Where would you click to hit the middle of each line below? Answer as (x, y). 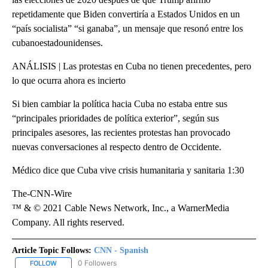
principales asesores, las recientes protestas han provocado (121, 133)
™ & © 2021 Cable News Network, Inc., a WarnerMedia (121, 208)
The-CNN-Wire (42, 194)
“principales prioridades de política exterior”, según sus (115, 118)
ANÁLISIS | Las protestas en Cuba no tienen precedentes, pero (132, 66)
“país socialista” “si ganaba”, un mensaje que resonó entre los (127, 29)
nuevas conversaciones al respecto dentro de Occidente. (117, 147)
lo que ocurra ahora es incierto (69, 81)
